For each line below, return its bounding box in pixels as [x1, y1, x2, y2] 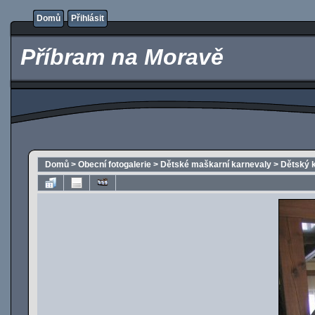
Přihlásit [71, 13, 104, 23]
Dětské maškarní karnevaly [160, 160, 271, 169]
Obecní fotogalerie [78, 160, 151, 169]
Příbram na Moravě [14, 44, 224, 70]
